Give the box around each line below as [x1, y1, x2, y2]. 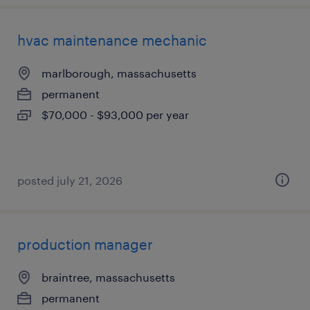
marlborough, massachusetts [42, 66, 197, 80]
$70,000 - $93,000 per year [42, 108, 189, 121]
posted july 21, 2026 [17, 174, 122, 187]
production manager [17, 236, 153, 253]
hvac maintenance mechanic [17, 32, 207, 48]
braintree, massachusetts [42, 271, 175, 284]
